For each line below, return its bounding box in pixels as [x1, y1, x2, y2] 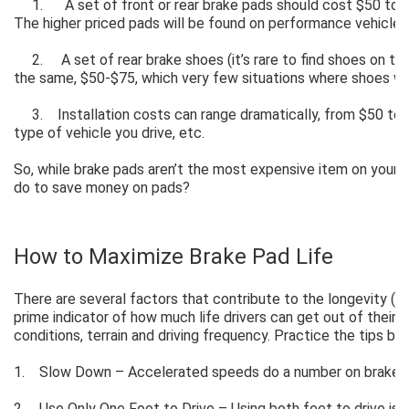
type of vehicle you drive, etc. [14, 123, 204, 142]
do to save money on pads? [14, 178, 190, 196]
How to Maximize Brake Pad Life [14, 243, 333, 269]
